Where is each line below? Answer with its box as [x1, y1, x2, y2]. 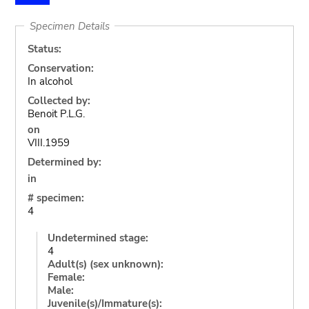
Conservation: [27, 61, 94, 75]
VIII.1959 [27, 136, 70, 150]
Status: [27, 41, 61, 56]
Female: [47, 270, 85, 284]
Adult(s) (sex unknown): [47, 257, 163, 271]
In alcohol [27, 74, 72, 88]
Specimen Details [29, 19, 110, 33]
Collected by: [27, 93, 90, 108]
